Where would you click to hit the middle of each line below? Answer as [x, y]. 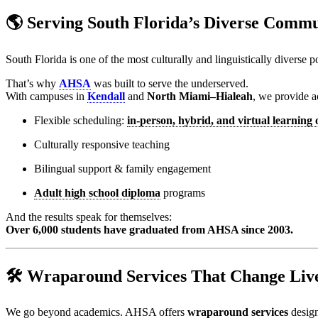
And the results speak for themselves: [89, 216]
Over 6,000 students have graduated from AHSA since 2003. [149, 229]
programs [183, 192]
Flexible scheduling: [81, 120]
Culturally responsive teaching [102, 144]
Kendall [106, 96]
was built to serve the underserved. [170, 83]
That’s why [32, 83]
